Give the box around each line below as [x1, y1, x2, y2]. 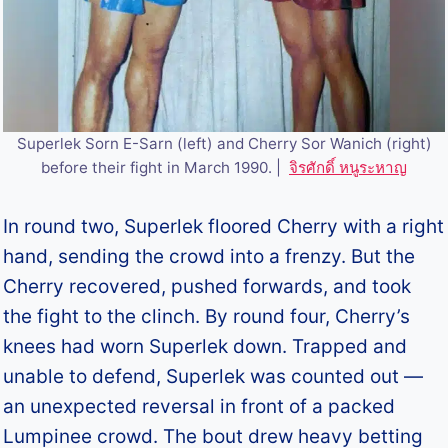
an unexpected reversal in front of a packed [3, 394, 396, 418]
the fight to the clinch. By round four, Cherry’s [3, 304, 411, 328]
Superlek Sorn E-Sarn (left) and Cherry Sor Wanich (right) [16, 133, 432, 153]
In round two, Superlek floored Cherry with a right [3, 214, 445, 238]
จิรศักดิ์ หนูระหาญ [289, 157, 407, 177]
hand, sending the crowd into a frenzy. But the [3, 244, 416, 268]
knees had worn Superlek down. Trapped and [3, 334, 408, 358]
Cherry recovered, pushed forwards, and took [3, 274, 412, 298]
